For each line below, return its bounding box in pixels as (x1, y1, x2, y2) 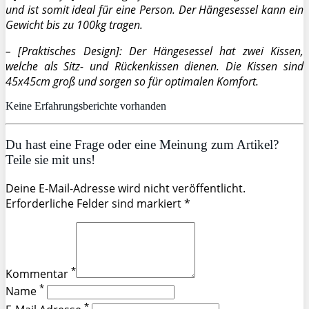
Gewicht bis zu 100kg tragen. (6, 17, 143, 32)
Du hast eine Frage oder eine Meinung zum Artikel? (6, 137, 279, 152)
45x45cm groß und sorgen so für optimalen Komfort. (6, 73, 259, 89)
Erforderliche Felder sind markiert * (6, 196, 190, 212)
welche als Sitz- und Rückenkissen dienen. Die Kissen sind (6, 58, 303, 74)
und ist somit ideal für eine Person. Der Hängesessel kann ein (6, 1, 303, 17)
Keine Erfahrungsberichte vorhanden (6, 99, 166, 112)
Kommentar (6, 266, 71, 282)
